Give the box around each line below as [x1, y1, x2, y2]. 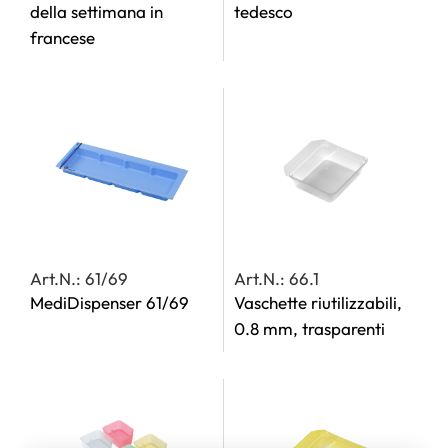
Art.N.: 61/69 [30, 268, 128, 289]
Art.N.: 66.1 [234, 268, 319, 289]
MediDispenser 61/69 [30, 292, 189, 313]
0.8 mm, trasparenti [234, 318, 385, 339]
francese [30, 27, 95, 48]
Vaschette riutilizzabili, [234, 292, 402, 313]
